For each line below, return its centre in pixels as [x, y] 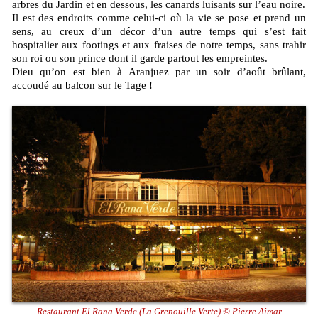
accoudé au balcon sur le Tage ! [82, 86]
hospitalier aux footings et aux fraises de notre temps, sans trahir [159, 45]
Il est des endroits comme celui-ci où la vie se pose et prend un [159, 18]
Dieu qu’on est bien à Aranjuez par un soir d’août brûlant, [159, 72]
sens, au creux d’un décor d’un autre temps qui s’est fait [159, 32]
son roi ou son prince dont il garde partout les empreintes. [140, 59]
